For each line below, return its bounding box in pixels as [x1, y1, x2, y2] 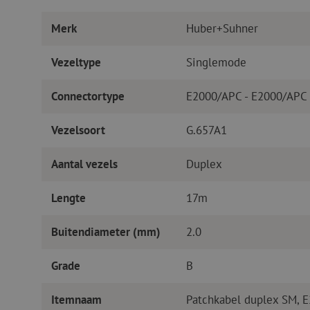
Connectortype [51, 89, 125, 104]
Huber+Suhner [185, 21, 258, 37]
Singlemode [185, 55, 246, 71]
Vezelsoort [51, 122, 105, 138]
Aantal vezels [51, 156, 118, 172]
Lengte [51, 190, 86, 206]
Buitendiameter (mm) [51, 224, 161, 240]
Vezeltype [51, 55, 101, 71]
